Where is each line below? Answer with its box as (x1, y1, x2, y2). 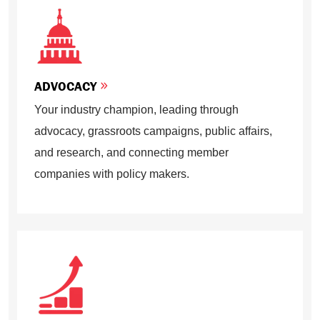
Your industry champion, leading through (34, 104, 239, 116)
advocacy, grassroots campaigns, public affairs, (34, 125, 272, 137)
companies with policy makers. (34, 168, 189, 180)
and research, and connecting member (34, 146, 229, 159)
